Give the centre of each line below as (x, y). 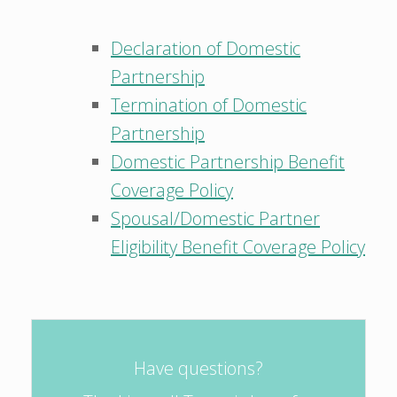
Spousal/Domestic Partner (215, 218)
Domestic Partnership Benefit (228, 162)
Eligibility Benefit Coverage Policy (238, 247)
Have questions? (198, 368)
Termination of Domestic (209, 105)
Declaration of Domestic (206, 48)
